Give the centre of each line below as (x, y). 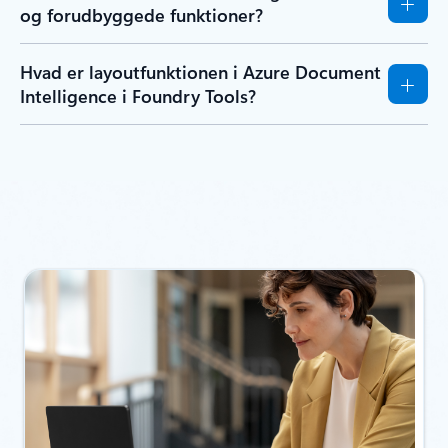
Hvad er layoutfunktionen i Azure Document (200, 72)
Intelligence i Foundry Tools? (138, 96)
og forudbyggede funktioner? (141, 15)
